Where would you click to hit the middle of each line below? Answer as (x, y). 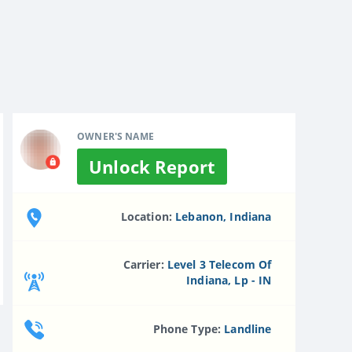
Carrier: (145, 265)
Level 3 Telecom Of (219, 265)
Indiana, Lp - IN (229, 280)
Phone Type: (189, 328)
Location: (148, 216)
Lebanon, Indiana (224, 216)
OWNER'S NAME (115, 136)
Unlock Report (152, 166)
